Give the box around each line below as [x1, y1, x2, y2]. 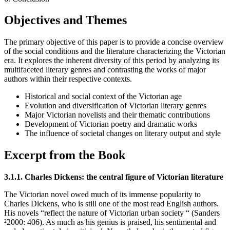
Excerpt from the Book [4, 148, 125, 162]
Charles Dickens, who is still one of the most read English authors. [4, 199, 219, 208]
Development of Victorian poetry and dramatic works [25, 120, 197, 129]
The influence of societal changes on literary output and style [25, 129, 221, 138]
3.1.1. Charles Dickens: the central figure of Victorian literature [4, 172, 223, 182]
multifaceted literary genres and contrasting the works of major [4, 65, 206, 74]
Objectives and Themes [4, 13, 127, 27]
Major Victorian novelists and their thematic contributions [25, 110, 210, 120]
